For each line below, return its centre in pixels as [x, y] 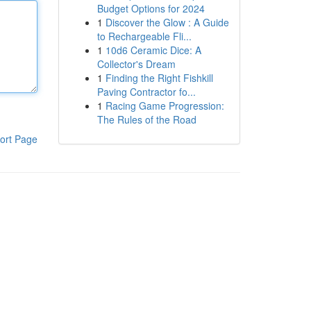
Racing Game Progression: [165, 106]
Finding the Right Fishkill [159, 78]
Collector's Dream [136, 64]
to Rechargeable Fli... [144, 36]
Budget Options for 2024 [151, 8]
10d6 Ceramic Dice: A [153, 50]
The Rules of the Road [146, 119]
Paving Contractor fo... [146, 92]
